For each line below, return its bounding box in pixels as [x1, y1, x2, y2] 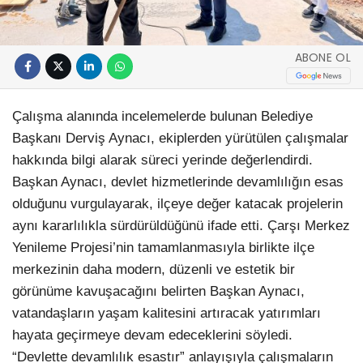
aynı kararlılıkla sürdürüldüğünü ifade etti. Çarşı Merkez [12, 217, 350, 233]
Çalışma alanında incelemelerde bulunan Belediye [12, 108, 313, 124]
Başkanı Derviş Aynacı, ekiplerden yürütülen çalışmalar [12, 130, 348, 146]
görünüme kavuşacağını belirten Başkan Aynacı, [12, 283, 305, 299]
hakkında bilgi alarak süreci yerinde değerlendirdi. [12, 152, 313, 168]
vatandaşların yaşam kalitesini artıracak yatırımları [12, 305, 321, 321]
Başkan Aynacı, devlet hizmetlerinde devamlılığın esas [12, 173, 344, 190]
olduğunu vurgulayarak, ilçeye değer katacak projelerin [12, 195, 343, 211]
